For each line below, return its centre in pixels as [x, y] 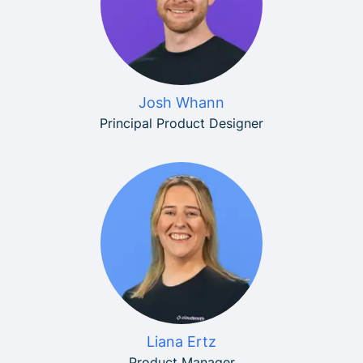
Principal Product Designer [181, 123]
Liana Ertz [181, 342]
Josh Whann [181, 102]
